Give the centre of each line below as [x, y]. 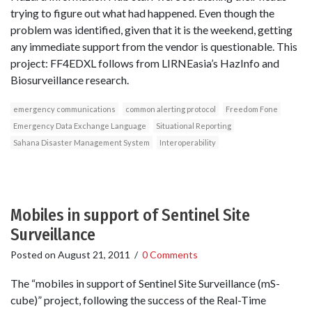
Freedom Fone [252, 109]
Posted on [34, 255]
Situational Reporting [194, 126]
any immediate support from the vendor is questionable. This [154, 47]
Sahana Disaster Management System [81, 143]
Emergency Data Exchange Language [80, 126]
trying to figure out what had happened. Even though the [142, 13]
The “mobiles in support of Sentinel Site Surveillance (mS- [145, 283]
